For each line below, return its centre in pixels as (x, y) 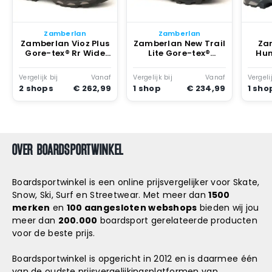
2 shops (36, 88)
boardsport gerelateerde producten (178, 220)
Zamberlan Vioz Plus (65, 44)
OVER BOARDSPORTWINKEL (68, 149)
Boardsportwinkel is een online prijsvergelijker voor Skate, (136, 182)
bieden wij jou (228, 208)
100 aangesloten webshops (132, 208)
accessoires (48, 11)
